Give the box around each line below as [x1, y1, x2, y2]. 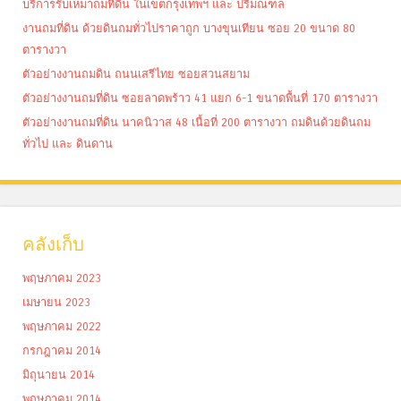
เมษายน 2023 [22, 295, 90, 310]
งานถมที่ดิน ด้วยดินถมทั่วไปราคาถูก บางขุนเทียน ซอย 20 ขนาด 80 [22, 21, 355, 36]
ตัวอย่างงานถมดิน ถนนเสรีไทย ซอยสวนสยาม [22, 67, 250, 81]
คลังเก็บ [22, 234, 84, 257]
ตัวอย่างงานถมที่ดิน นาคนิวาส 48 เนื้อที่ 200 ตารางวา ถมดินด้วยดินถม [22, 115, 371, 130]
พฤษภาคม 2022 [22, 320, 101, 334]
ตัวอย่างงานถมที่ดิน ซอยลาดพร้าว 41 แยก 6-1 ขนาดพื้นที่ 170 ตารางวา [22, 91, 378, 106]
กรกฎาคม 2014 [22, 344, 101, 358]
